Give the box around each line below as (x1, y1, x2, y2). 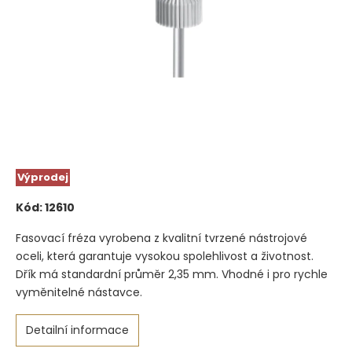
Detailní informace (26, 321, 129, 338)
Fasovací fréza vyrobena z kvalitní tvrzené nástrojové (16, 229, 307, 246)
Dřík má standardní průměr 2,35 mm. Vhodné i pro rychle (16, 266, 328, 282)
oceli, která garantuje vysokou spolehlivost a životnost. (16, 247, 313, 264)
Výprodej (17, 169, 69, 185)
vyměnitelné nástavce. (16, 284, 142, 300)
